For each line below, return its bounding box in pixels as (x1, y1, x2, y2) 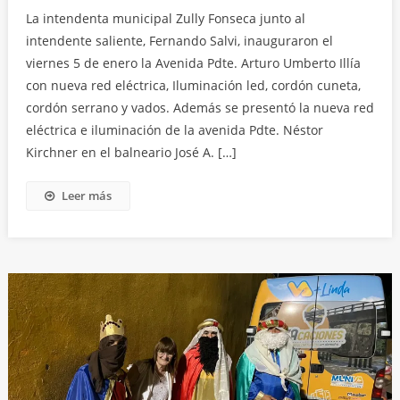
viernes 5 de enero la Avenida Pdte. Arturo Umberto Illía (25, 54, 361, 72)
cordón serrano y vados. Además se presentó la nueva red (25, 99, 374, 117)
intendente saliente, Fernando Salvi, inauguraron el (25, 32, 333, 50)
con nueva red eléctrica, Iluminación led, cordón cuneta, (25, 77, 361, 95)
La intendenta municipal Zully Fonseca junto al (25, 10, 305, 28)
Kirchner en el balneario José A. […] (25, 144, 237, 162)
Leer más (61, 187, 112, 204)
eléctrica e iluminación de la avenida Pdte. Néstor (25, 121, 323, 139)
